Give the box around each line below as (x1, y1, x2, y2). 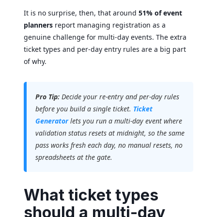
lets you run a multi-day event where (70, 116, 182, 125)
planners (24, 20, 53, 30)
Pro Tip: (35, 92, 60, 101)
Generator (35, 116, 68, 125)
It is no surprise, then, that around (24, 8, 139, 17)
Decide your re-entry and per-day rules (60, 92, 179, 101)
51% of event (139, 8, 182, 17)
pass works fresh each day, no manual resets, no (35, 140, 183, 150)
